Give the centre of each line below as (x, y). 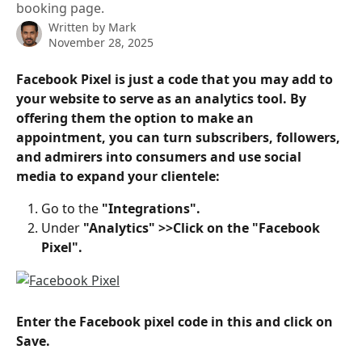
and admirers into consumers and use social (160, 157)
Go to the (70, 208)
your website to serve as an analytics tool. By (163, 99)
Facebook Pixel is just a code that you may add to (176, 79)
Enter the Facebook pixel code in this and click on (176, 322)
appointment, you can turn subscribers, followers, (180, 137)
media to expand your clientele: (118, 176)
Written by (78, 27)
